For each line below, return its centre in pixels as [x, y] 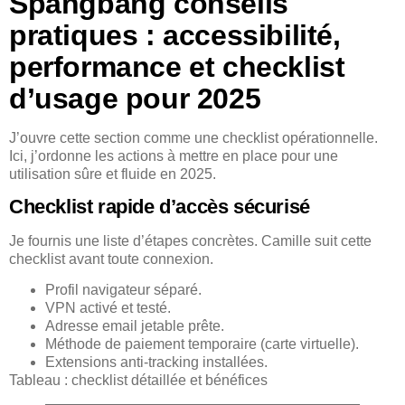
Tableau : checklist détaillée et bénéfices [138, 381]
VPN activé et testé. [108, 308]
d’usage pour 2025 [135, 98]
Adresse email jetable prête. [135, 326]
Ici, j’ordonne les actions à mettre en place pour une [174, 155]
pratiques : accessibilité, [175, 35]
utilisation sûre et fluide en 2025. [113, 174]
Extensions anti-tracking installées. [156, 363]
